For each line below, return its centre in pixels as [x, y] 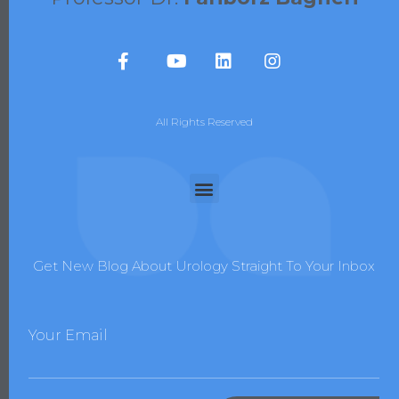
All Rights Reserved [204, 122]
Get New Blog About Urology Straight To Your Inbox [204, 266]
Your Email [69, 336]
